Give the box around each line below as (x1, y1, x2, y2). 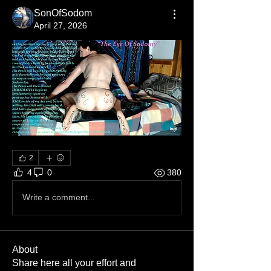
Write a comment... (22, 192, 95, 202)
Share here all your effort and (12, 257, 136, 268)
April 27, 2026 (34, 21, 87, 30)
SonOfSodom (34, 8, 92, 18)
